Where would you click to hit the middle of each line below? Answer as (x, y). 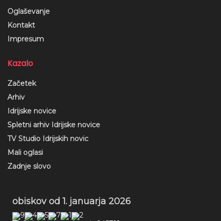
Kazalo (20, 64)
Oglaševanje (29, 12)
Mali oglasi (25, 153)
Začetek (22, 84)
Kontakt (21, 25)
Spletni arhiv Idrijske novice (54, 125)
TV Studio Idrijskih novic (48, 139)
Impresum (26, 39)
